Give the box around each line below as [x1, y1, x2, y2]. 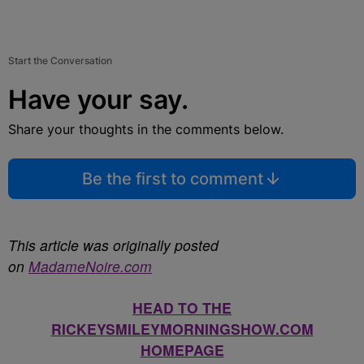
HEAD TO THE [132, 297, 232, 318]
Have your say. [8, 84, 188, 115]
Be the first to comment [81, 169, 263, 188]
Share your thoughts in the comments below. [8, 121, 284, 137]
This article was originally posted [8, 235, 219, 255]
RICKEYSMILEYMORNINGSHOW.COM [50, 318, 314, 339]
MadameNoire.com [28, 256, 152, 276]
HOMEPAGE [140, 340, 224, 360]
